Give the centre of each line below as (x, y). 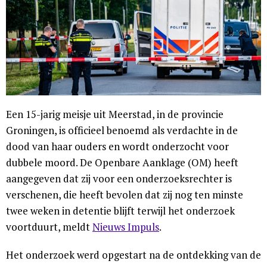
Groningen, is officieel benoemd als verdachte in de (122, 131)
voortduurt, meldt (49, 227)
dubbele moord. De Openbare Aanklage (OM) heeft (122, 163)
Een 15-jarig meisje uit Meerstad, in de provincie (115, 114)
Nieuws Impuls (126, 227)
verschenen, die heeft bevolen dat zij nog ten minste (125, 195)
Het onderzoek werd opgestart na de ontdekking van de (133, 255)
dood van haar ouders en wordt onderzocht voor (117, 147)
